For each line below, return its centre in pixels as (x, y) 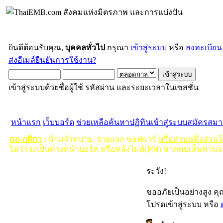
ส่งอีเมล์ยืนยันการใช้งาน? (52, 60)
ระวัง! (156, 171)
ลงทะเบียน (204, 48)
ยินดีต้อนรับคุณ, (37, 48)
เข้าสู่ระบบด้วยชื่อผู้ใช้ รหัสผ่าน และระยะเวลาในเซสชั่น (104, 87)
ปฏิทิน (140, 122)
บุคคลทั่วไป (85, 48)
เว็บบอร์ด (58, 122)
